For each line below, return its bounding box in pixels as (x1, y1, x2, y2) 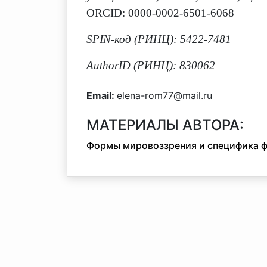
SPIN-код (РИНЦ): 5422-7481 (86, 33, 231, 45)
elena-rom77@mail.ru (117, 89, 212, 101)
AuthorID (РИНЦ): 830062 (86, 59, 215, 72)
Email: (86, 89, 117, 101)
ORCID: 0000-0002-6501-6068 (86, 7, 234, 19)
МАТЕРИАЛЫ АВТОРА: (86, 116, 244, 133)
